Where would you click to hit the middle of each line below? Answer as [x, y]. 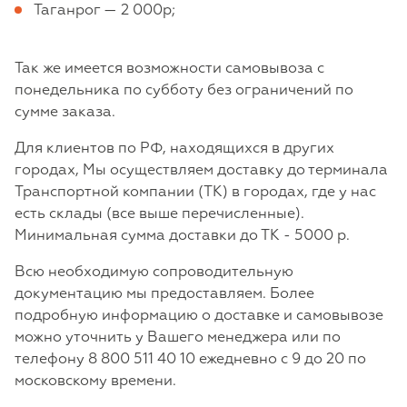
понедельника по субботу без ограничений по [184, 90]
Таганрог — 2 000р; [104, 10]
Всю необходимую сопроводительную [154, 272]
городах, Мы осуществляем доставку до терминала [201, 170]
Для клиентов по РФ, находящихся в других [174, 149]
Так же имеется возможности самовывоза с [169, 69]
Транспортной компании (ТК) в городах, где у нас [195, 192]
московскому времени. [95, 381]
